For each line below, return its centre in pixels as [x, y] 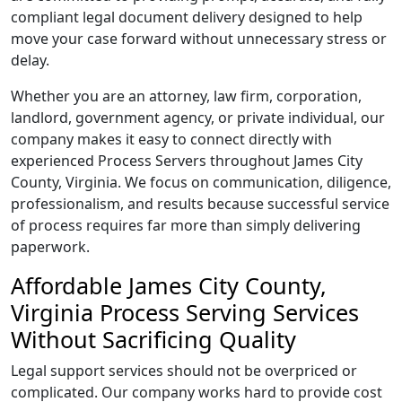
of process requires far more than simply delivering [186, 225]
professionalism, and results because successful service [200, 204]
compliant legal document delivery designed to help [187, 17]
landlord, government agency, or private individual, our [198, 118]
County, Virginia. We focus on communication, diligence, [201, 182]
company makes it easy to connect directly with [171, 139]
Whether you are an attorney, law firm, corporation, [186, 96]
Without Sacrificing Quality [153, 339]
